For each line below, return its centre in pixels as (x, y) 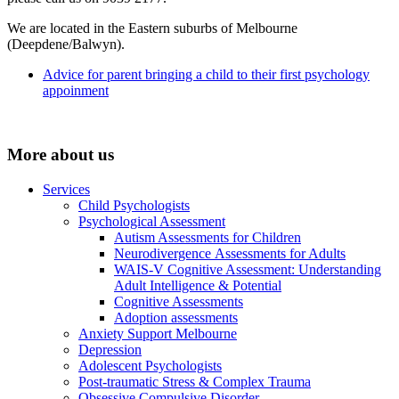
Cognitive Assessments (179, 301)
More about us (61, 155)
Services (66, 189)
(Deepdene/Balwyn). (66, 44)
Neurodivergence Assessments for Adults (230, 253)
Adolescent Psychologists (150, 365)
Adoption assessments (176, 317)
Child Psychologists (134, 205)
